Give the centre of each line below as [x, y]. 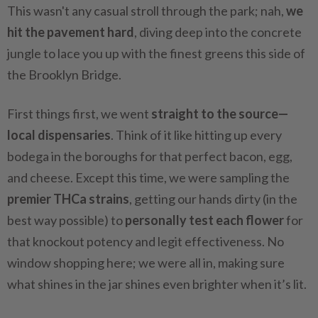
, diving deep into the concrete [218, 32]
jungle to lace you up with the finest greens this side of [156, 53]
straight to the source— [220, 114]
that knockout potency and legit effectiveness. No [146, 241]
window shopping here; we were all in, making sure [146, 263]
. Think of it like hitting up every [196, 135]
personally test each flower [204, 220]
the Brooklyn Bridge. [64, 75]
